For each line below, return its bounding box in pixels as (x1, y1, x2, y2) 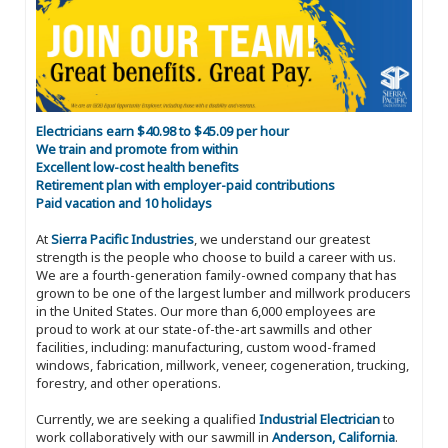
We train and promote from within (36, 140, 238, 159)
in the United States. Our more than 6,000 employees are (36, 302, 376, 321)
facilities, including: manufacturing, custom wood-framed (36, 338, 376, 357)
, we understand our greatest (194, 230, 370, 249)
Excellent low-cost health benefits (36, 158, 239, 177)
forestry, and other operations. (36, 374, 221, 393)
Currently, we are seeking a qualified (36, 410, 259, 429)
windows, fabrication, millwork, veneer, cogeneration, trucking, (36, 356, 409, 375)
